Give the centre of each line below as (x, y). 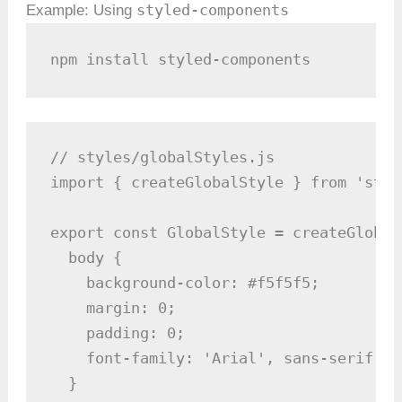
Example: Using (82, 11)
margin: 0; (114, 308)
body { (87, 258)
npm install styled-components (181, 59)
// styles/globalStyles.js (163, 157)
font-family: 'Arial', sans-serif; (217, 358)
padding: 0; (118, 333)
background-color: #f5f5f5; (185, 283)
